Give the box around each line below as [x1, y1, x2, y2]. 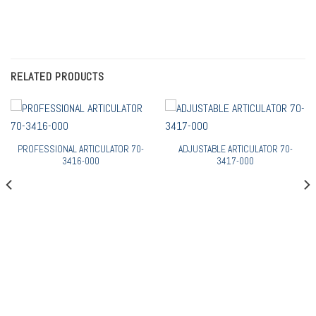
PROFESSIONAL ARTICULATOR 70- [18, 142, 144, 155]
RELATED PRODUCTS [11, 68, 104, 84]
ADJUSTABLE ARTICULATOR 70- [178, 142, 293, 155]
